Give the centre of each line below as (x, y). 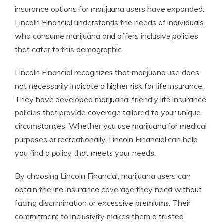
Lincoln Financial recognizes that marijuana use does (107, 73)
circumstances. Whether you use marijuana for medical (111, 126)
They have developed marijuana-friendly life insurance (111, 99)
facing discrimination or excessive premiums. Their (103, 203)
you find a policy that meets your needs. (85, 153)
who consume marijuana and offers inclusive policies (107, 36)
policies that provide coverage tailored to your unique (108, 113)
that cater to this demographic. (69, 49)
